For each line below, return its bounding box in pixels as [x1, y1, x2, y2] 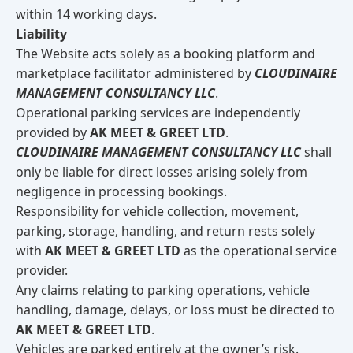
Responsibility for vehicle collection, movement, [16, 203, 299, 220]
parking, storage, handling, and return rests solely [16, 222, 315, 240]
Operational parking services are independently [16, 104, 300, 121]
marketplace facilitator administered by [16, 65, 255, 82]
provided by [16, 124, 90, 141]
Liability [16, 25, 67, 43]
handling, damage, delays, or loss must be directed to [16, 301, 335, 318]
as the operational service [180, 242, 337, 259]
